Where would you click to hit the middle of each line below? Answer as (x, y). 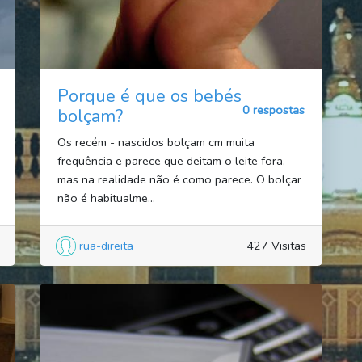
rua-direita (106, 245)
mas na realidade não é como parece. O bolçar (179, 180)
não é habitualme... (106, 198)
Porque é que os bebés (149, 97)
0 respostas (274, 109)
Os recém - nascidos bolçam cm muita (156, 143)
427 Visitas (276, 245)
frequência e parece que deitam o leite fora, (171, 161)
